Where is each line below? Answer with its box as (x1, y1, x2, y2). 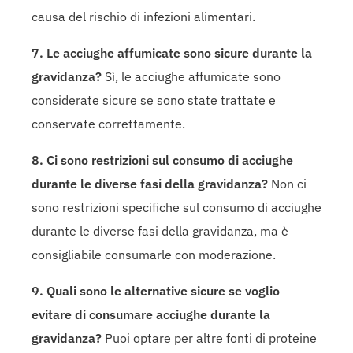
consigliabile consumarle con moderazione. (32, 246, 276, 262)
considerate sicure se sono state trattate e (32, 91, 276, 108)
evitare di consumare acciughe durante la (32, 306, 270, 322)
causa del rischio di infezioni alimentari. (32, 8, 255, 24)
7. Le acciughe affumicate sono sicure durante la (32, 44, 312, 61)
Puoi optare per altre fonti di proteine (102, 329, 317, 346)
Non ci (268, 175, 307, 191)
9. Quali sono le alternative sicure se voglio (32, 282, 280, 299)
